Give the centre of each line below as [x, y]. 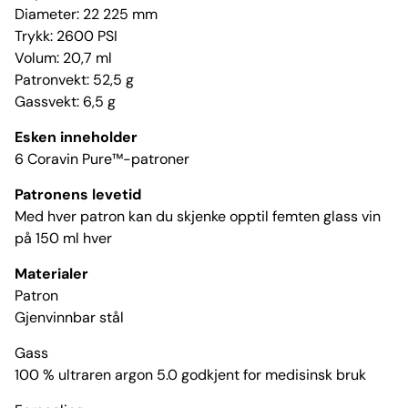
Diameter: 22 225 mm [86, 15]
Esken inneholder [76, 138]
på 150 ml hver [63, 239]
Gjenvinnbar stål [69, 318]
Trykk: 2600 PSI [66, 36]
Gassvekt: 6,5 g [65, 102]
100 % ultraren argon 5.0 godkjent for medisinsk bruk [190, 375]
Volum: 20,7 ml [63, 58]
